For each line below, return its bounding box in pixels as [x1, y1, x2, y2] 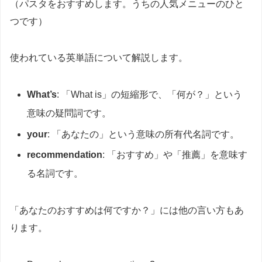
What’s [27, 89, 57, 100]
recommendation [27, 149, 103, 160]
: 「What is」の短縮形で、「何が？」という [57, 89, 243, 100]
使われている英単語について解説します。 [10, 53, 188, 63]
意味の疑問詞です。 [27, 108, 112, 119]
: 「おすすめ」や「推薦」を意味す [102, 149, 248, 160]
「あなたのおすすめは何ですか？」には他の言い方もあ [10, 205, 244, 215]
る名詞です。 [27, 168, 84, 178]
